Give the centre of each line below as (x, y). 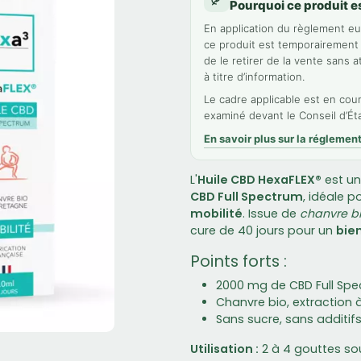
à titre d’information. (254, 77)
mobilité (216, 214)
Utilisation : (224, 349)
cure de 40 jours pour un (263, 230)
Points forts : (239, 261)
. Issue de (271, 214)
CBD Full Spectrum (247, 197)
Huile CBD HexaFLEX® (259, 180)
